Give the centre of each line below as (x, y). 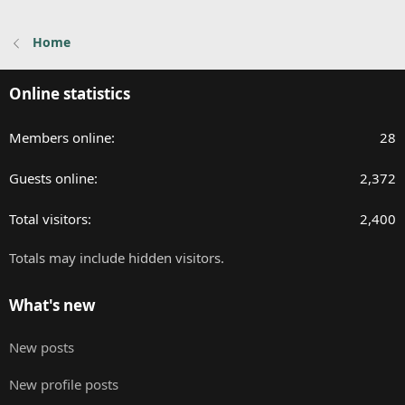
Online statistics (70, 94)
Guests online (52, 179)
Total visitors (48, 219)
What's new (52, 306)
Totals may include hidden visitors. (117, 258)
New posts (42, 348)
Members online (60, 138)
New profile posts (64, 385)
